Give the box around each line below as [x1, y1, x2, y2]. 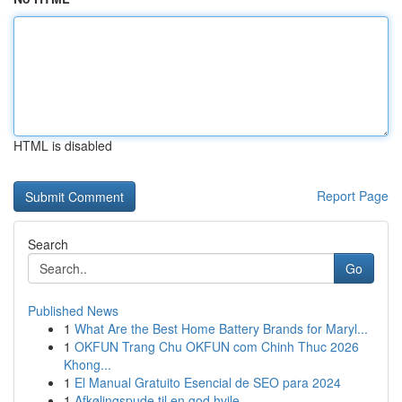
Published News [28, 301, 118, 319]
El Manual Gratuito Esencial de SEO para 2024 [74, 373, 341, 391]
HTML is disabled [13, 136, 112, 154]
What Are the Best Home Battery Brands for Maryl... [74, 319, 368, 337]
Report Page [317, 187, 389, 205]
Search [28, 235, 68, 253]
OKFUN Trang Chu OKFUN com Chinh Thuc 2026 [74, 337, 359, 355]
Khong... [64, 355, 111, 373]
